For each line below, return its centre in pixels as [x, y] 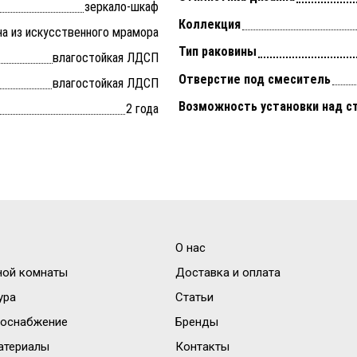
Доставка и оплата [228, 272]
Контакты [202, 346]
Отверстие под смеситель [255, 79]
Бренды [197, 322]
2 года [142, 108]
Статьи [194, 297]
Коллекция [210, 24]
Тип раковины [218, 52]
